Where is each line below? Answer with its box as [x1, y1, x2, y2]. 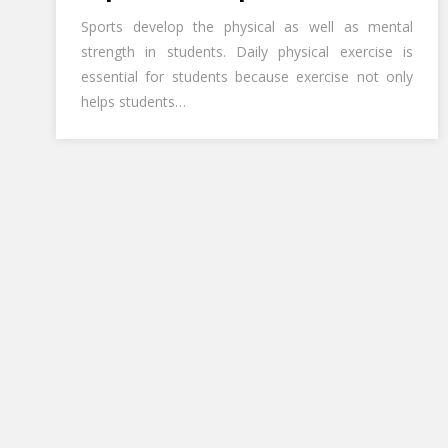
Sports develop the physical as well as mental [81, 16, 414, 36]
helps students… [81, 91, 186, 111]
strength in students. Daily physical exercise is [81, 41, 414, 61]
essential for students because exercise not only [81, 66, 414, 86]
